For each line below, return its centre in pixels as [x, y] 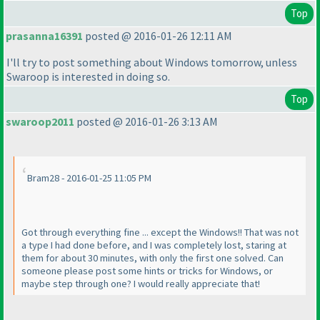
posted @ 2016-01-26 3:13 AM [146, 122]
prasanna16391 [44, 36]
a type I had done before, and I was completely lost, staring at [154, 245]
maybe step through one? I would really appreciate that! [141, 284]
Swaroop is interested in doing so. [88, 77]
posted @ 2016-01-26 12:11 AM [157, 36]
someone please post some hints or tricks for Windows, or [147, 271]
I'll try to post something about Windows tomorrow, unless [152, 62]
